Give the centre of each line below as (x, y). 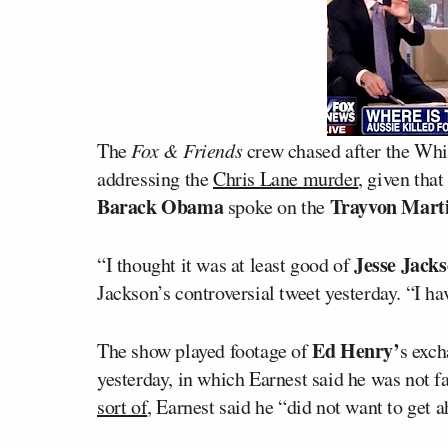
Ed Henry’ (356, 350)
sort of (122, 406)
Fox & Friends (187, 150)
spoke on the (276, 206)
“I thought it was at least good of (225, 264)
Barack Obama (160, 206)
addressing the (155, 178)
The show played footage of (205, 350)
